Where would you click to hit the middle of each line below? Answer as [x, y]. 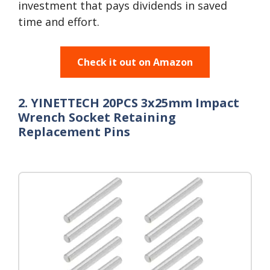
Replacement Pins [74, 132]
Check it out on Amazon [135, 62]
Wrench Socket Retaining [97, 117]
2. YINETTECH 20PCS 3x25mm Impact [129, 103]
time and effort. [59, 22]
